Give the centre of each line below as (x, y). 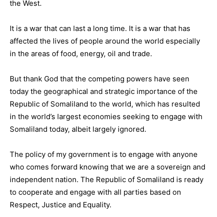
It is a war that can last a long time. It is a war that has (100, 28)
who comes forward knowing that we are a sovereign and (108, 167)
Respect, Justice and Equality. (61, 204)
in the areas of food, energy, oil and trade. (81, 53)
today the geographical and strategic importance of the (104, 91)
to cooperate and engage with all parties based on (95, 192)
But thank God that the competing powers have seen (100, 78)
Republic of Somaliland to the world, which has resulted (105, 104)
